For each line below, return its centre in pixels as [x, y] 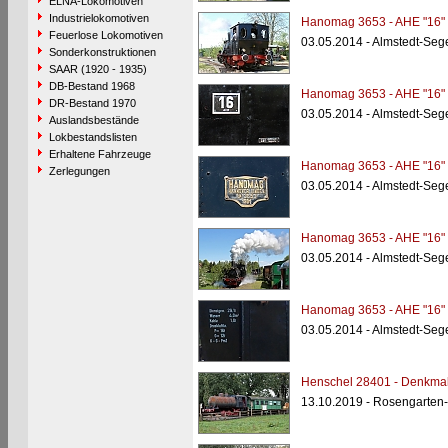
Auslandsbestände [93, 120]
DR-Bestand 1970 [92, 103]
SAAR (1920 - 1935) [97, 69]
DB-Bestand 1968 [91, 86]
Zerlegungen [79, 171]
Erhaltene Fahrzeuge [99, 154]
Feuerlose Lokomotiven [105, 35]
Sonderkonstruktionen [102, 52]
